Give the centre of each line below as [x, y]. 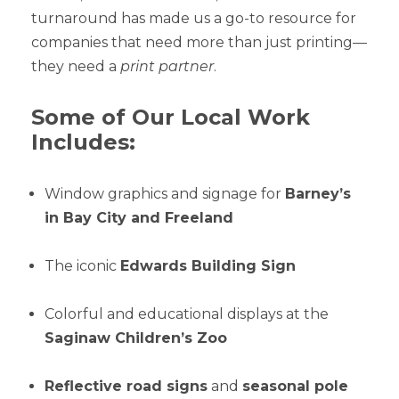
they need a [76, 67]
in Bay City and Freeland [139, 218]
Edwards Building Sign [208, 266]
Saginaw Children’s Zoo [136, 338]
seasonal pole [295, 387]
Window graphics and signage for [165, 194]
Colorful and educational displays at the [187, 314]
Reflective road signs [126, 387]
